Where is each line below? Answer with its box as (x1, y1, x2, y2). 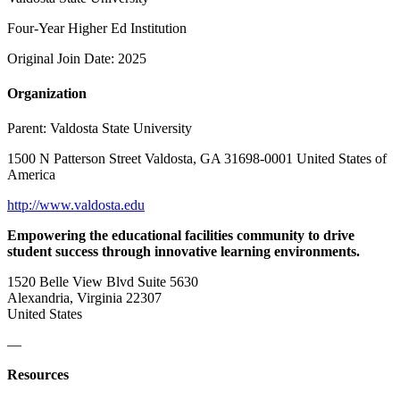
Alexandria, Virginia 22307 (7, 290, 162, 306)
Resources (7, 367, 69, 383)
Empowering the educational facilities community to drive (7, 228, 354, 244)
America (7, 167, 55, 183)
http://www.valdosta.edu (7, 197, 145, 213)
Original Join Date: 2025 (7, 50, 146, 66)
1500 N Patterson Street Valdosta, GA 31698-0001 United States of (7, 151, 387, 167)
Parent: (7, 121, 50, 137)
